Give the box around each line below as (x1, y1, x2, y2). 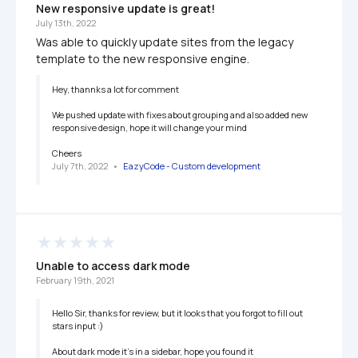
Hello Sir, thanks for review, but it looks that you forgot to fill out (52, 307, 303, 320)
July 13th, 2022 (36, 17, 96, 30)
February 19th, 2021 (36, 274, 114, 287)
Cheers (52, 147, 82, 160)
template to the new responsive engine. (36, 51, 249, 67)
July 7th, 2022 (52, 160, 108, 173)
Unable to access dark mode (36, 258, 193, 274)
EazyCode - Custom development (123, 160, 262, 173)
